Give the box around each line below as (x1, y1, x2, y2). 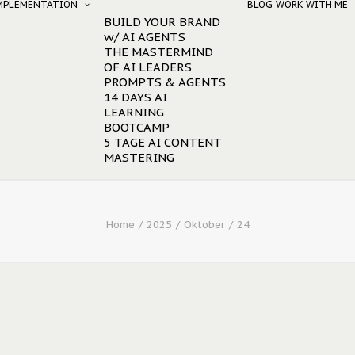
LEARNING (104, 105, 164, 120)
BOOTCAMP (104, 120, 170, 135)
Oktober (183, 218, 225, 231)
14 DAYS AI (104, 90, 167, 105)
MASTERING (104, 150, 174, 165)
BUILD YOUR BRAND (104, 14, 220, 29)
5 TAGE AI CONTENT (104, 135, 221, 150)
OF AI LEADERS (104, 59, 192, 74)
